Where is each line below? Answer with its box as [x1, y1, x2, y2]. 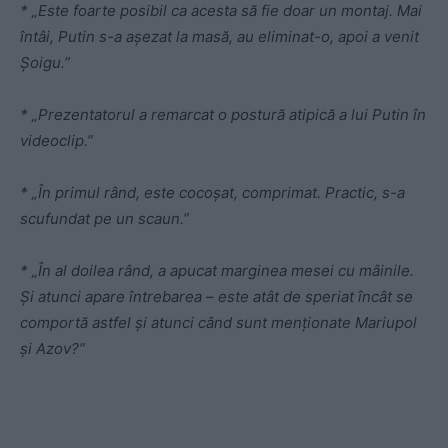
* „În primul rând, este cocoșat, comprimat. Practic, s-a [20, 183, 405, 203]
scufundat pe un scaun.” [20, 209, 189, 229]
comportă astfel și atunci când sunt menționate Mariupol [20, 313, 417, 333]
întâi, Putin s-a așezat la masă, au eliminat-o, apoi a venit [20, 27, 419, 47]
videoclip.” [20, 131, 93, 151]
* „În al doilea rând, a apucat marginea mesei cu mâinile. [20, 261, 414, 281]
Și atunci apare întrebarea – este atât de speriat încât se [20, 287, 413, 307]
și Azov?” [20, 339, 85, 359]
